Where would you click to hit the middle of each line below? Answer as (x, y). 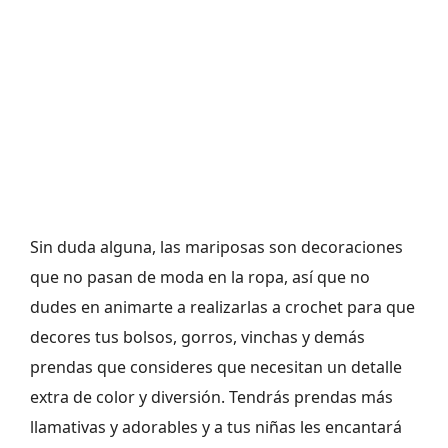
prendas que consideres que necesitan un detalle (216, 366)
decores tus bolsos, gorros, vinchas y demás (197, 336)
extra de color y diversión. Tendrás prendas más (211, 396)
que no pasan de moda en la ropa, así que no (200, 276)
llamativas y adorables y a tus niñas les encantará (216, 426)
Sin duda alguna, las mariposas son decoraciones (216, 246)
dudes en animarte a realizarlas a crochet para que (222, 306)
